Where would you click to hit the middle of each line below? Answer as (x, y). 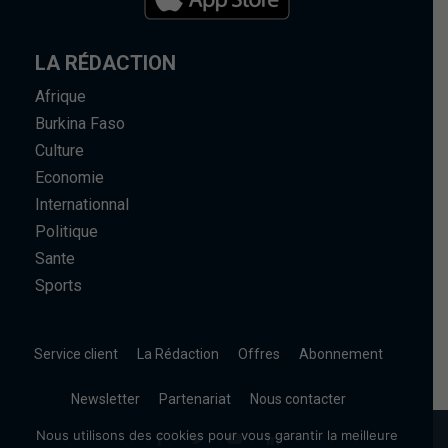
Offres (259, 354)
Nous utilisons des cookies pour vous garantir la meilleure (216, 435)
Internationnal (82, 205)
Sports (58, 286)
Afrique (60, 97)
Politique (66, 232)
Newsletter (105, 399)
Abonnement (341, 354)
